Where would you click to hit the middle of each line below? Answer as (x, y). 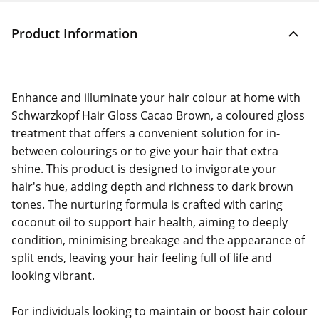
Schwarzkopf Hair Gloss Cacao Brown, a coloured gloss (158, 115)
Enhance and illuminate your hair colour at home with (156, 98)
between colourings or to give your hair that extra (145, 151)
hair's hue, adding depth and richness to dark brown (152, 187)
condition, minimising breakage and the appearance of (158, 240)
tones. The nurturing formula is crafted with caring (147, 204)
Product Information (74, 33)
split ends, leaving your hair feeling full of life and (142, 258)
